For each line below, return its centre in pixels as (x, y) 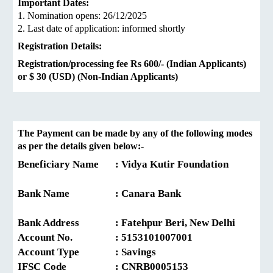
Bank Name (61, 193)
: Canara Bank (148, 193)
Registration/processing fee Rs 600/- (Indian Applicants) (132, 64)
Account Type (61, 252)
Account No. (61, 237)
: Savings (136, 252)
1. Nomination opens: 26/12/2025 (83, 16)
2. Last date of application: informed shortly (102, 28)
